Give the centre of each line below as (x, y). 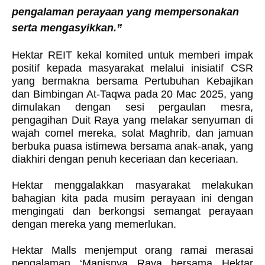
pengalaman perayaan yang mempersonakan (125, 12)
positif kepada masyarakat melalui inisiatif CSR (132, 68)
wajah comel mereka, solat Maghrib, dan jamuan (132, 133)
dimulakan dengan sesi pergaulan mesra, (132, 107)
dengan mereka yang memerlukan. (94, 224)
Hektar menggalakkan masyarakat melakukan (132, 185)
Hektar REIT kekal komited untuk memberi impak (132, 55)
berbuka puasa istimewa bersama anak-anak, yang (132, 146)
